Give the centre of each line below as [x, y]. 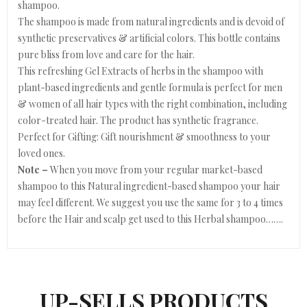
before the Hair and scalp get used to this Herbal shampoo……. [150, 219]
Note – [34, 170]
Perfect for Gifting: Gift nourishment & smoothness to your [144, 137]
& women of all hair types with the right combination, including [152, 104]
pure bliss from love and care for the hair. [106, 54]
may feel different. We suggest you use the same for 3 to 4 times [150, 202]
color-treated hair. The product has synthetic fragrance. [138, 120]
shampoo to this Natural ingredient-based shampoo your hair [149, 186]
